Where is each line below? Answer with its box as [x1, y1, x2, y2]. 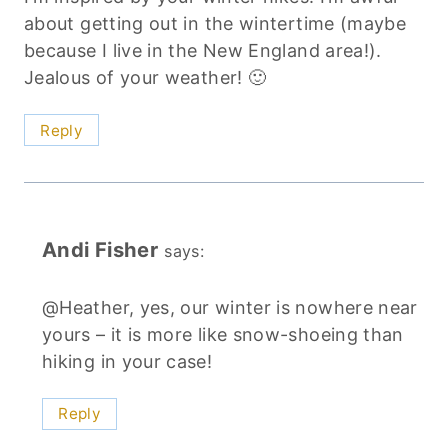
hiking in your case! [42, 350, 213, 372]
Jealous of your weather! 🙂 [24, 66, 267, 88]
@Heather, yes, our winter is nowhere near [42, 296, 418, 318]
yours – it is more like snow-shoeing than [42, 323, 404, 345]
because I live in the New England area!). [24, 39, 382, 61]
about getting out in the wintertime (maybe [24, 12, 407, 34]
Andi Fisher [42, 237, 158, 263]
